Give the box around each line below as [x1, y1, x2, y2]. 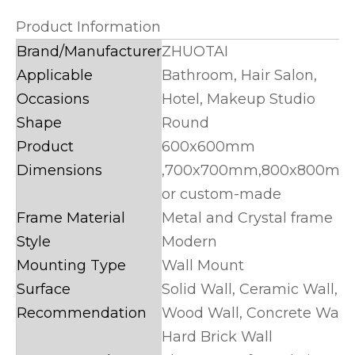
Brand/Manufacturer [17, 43, 162, 60]
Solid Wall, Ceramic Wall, [162, 281, 338, 298]
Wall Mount [162, 257, 244, 274]
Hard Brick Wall [162, 328, 273, 345]
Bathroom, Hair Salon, [162, 67, 317, 84]
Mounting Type [17, 257, 126, 274]
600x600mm [162, 138, 255, 155]
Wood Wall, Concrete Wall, [162, 304, 350, 322]
